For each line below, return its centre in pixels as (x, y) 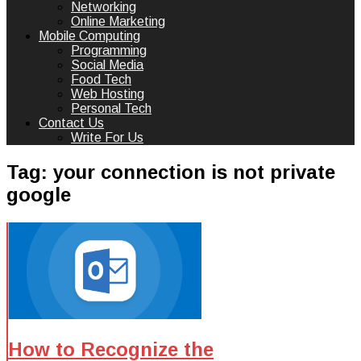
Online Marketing (118, 21)
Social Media (107, 65)
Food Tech (101, 79)
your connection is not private (194, 172)
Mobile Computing (89, 36)
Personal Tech (111, 108)
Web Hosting (108, 94)
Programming (109, 50)
